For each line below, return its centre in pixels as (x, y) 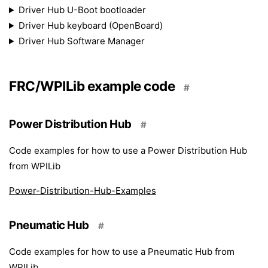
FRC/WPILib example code (92, 86)
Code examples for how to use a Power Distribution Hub (128, 150)
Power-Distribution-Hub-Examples (83, 191)
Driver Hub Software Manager (81, 41)
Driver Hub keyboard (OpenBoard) (90, 25)
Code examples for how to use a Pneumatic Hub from (122, 252)
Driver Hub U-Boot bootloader (82, 10)
